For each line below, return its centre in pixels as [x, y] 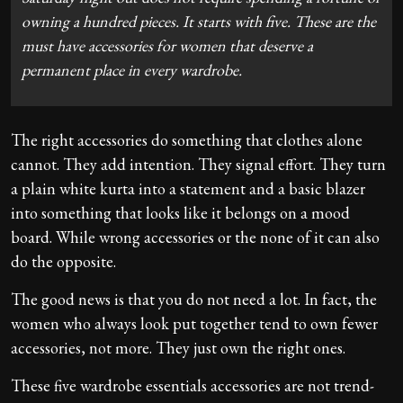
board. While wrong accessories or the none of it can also [195, 237]
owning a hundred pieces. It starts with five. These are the [199, 21]
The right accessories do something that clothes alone [187, 139]
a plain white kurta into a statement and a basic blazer [188, 188]
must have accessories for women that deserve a [167, 45]
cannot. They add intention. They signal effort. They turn [198, 164]
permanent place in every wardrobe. [132, 69]
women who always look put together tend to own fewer [194, 323]
